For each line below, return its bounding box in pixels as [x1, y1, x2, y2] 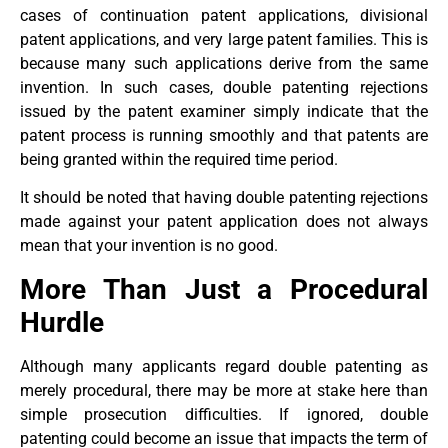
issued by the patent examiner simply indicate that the [20, 101, 428, 121]
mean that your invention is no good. [20, 236, 278, 256]
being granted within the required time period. [20, 149, 338, 169]
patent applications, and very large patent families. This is [20, 29, 428, 49]
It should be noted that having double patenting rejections [20, 188, 428, 208]
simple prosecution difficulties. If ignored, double [20, 404, 428, 424]
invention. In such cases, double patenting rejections [20, 77, 428, 97]
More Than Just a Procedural [20, 272, 428, 306]
